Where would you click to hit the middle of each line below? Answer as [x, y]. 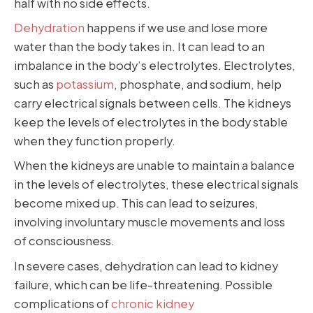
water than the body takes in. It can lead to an [139, 47]
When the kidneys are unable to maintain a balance [154, 166]
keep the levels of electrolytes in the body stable [151, 122]
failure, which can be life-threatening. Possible [143, 284]
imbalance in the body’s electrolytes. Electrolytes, [155, 66]
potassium [85, 85]
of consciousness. [64, 241]
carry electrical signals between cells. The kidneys [153, 103]
